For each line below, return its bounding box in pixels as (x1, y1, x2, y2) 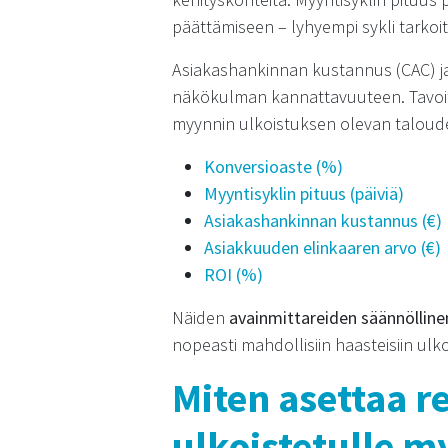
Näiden (172, 306, 229, 329)
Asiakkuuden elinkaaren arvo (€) (204, 236, 441, 259)
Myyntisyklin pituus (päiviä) (204, 182, 404, 205)
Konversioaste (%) (204, 155, 343, 178)
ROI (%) (204, 263, 263, 286)
